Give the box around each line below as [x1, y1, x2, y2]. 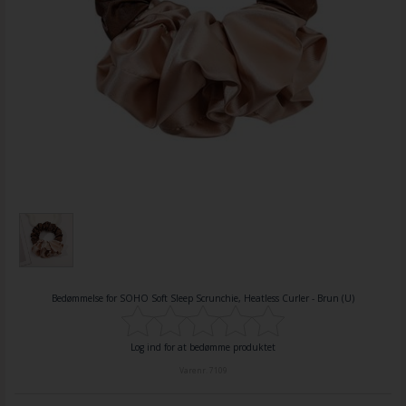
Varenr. [179, 364, 209, 375]
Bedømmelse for [52, 291, 120, 304]
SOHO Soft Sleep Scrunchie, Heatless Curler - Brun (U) [120, 291, 354, 304]
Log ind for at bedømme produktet [130, 340, 275, 353]
